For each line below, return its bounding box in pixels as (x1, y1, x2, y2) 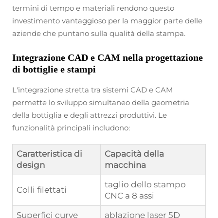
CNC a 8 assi (105, 190, 154, 200)
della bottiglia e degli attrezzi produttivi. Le (12, 110, 167, 120)
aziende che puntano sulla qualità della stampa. (12, 28, 185, 38)
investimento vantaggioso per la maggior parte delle (12, 16, 202, 25)
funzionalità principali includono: (12, 123, 130, 132)
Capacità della (105, 148, 164, 159)
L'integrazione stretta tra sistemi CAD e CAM (12, 85, 173, 94)
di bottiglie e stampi (12, 63, 96, 74)
